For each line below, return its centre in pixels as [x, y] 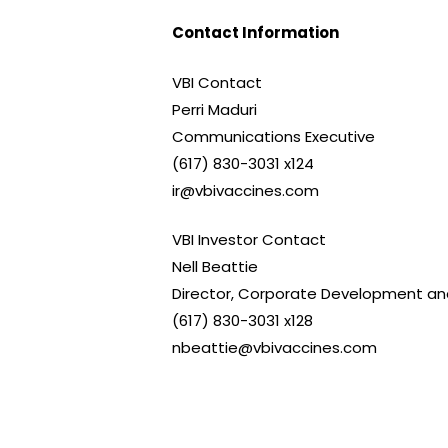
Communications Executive [273, 136]
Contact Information [255, 32]
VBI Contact [217, 82]
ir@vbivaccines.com [245, 190]
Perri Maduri [214, 109]
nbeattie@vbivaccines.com [274, 347]
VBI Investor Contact [249, 239]
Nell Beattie [215, 266]
